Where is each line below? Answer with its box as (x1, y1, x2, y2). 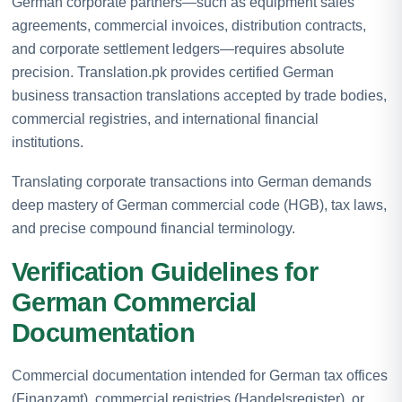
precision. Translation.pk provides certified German (12, 64, 334, 80)
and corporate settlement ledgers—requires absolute (12, 40, 345, 57)
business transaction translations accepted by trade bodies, (12, 87, 387, 103)
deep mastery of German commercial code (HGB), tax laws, (12, 197, 387, 213)
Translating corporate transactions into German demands (12, 173, 371, 189)
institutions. (12, 134, 83, 150)
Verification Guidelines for (12, 257, 319, 286)
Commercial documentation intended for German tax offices (12, 367, 388, 383)
